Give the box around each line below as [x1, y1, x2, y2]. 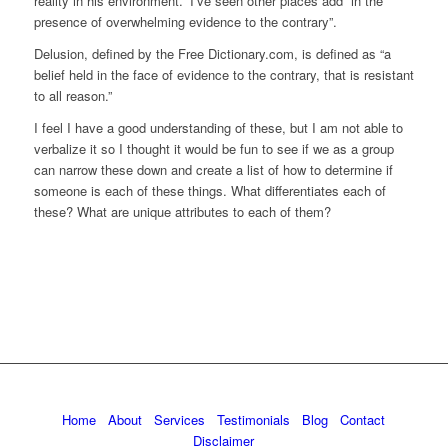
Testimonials [217, 410, 291, 430]
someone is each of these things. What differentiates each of [33, 181, 386, 201]
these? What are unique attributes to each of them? [33, 202, 331, 222]
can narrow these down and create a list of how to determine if [33, 160, 393, 180]
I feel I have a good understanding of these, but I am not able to [33, 118, 403, 138]
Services [154, 410, 206, 430]
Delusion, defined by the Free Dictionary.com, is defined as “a [33, 44, 391, 64]
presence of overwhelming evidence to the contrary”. [33, 12, 337, 32]
